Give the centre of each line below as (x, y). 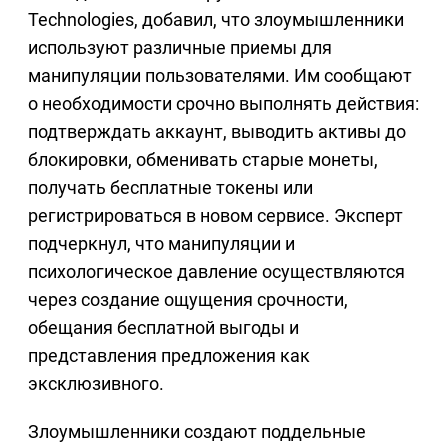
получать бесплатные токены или (170, 187)
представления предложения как (169, 355)
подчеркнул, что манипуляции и (161, 243)
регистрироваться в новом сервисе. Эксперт (215, 215)
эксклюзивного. (96, 383)
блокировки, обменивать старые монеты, (203, 159)
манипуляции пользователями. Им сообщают (220, 75)
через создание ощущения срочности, (188, 299)
